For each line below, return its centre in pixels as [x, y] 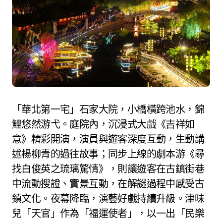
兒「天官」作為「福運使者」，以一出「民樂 [108, 213]
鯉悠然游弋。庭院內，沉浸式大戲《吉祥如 [103, 124]
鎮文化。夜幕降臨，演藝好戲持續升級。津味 [108, 198]
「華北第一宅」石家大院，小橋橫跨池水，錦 [108, 109]
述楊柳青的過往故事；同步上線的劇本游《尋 [108, 154]
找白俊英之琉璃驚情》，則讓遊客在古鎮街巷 [108, 168]
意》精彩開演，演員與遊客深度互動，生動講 [108, 139]
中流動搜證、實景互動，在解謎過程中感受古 [108, 183]
